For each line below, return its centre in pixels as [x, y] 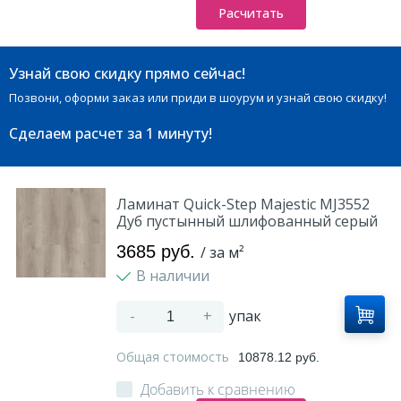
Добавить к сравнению [218, 389]
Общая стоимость [175, 357]
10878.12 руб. [279, 357]
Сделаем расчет [68, 133]
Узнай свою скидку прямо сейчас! [127, 73]
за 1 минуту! [170, 133]
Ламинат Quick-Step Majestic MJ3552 [243, 204]
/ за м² [222, 252]
